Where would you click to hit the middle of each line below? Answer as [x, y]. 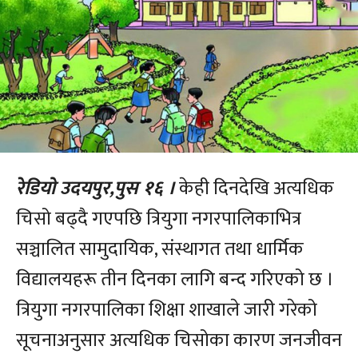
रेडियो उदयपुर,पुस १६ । [95, 189]
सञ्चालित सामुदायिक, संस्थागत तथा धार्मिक [160, 250]
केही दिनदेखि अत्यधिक [255, 189]
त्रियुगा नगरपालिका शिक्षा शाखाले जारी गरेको [167, 310]
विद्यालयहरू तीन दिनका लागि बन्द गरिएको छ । [175, 280]
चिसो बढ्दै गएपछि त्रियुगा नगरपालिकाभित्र [159, 219]
